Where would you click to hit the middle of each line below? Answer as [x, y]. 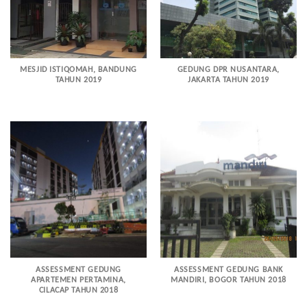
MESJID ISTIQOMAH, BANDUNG [78, 70]
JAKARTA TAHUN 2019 [229, 81]
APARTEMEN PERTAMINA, [78, 281]
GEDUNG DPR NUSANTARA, [229, 70]
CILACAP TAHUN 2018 [78, 291]
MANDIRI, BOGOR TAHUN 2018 [229, 281]
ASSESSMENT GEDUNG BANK [229, 270]
